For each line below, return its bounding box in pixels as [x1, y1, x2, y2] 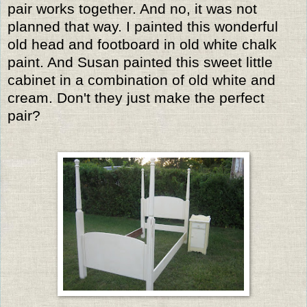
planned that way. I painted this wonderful [8, 18, 278, 34]
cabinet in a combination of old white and [8, 71, 275, 88]
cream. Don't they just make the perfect [8, 89, 265, 106]
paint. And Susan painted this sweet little [8, 53, 273, 70]
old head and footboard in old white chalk [8, 36, 277, 52]
